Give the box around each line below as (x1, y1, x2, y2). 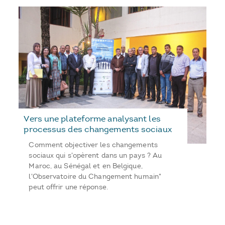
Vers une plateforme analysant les (24, 113, 161, 124)
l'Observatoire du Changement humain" (29, 172, 162, 181)
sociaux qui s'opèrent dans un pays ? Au (29, 151, 162, 160)
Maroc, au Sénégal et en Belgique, (29, 161, 143, 170)
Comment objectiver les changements (29, 140, 158, 149)
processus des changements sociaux (24, 124, 172, 134)
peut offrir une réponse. (29, 182, 108, 191)
